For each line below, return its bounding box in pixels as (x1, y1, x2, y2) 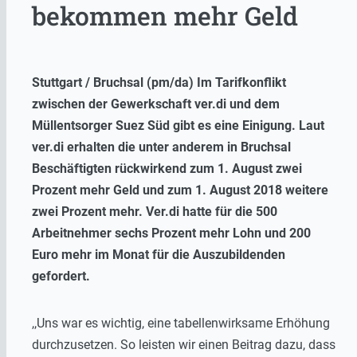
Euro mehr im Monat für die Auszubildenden (32, 247, 285, 263)
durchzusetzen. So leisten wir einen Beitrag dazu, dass (32, 337, 335, 353)
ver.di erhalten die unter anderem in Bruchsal (32, 139, 291, 155)
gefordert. (32, 269, 90, 284)
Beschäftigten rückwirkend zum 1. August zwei (32, 161, 302, 177)
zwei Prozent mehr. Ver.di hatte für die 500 (32, 204, 277, 220)
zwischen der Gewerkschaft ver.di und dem (32, 96, 280, 112)
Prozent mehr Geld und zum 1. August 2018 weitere (32, 182, 328, 198)
